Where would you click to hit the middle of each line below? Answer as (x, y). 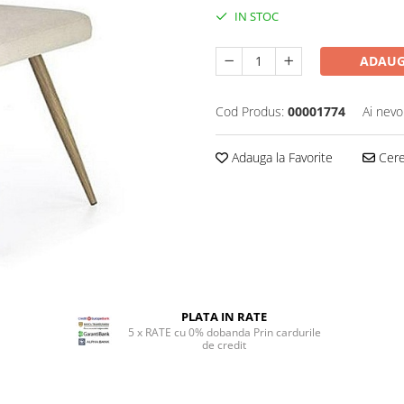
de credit (225, 345)
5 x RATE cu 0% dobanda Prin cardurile (224, 332)
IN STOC (255, 16)
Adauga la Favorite (280, 157)
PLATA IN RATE (225, 317)
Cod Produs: (250, 111)
